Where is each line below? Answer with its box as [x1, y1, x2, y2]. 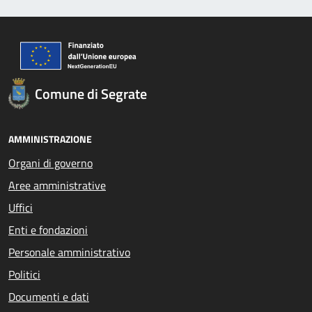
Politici [8, 266, 40, 283]
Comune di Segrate [34, 82, 147, 104]
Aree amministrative [8, 177, 106, 194]
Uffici [8, 199, 33, 216]
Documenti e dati [8, 288, 89, 305]
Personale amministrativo [8, 244, 130, 260]
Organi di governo [8, 155, 93, 171]
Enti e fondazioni [8, 221, 88, 238]
